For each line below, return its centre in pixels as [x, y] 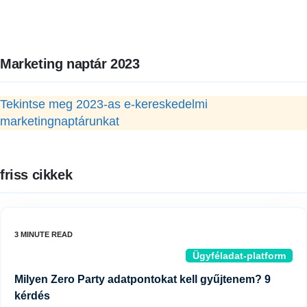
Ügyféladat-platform [239, 256]
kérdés [32, 296]
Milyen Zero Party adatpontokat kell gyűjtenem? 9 [143, 280]
